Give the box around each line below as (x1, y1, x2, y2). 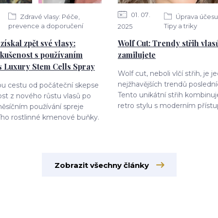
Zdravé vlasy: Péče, (18, 12, 80, 20)
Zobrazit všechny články (54, 161, 149, 170)
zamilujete (118, 50, 156, 60)
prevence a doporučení (8, 21, 84, 30)
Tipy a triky (164, 21, 198, 30)
